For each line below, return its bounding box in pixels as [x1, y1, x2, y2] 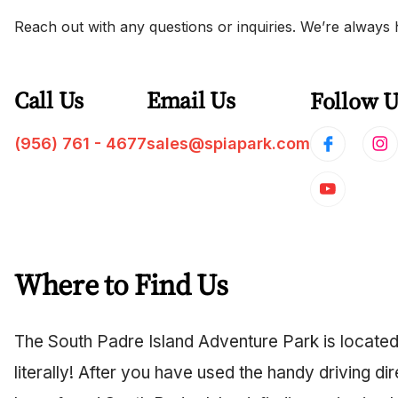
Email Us [147, 84, 235, 116]
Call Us [14, 84, 84, 116]
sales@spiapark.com [147, 134, 310, 153]
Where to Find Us [14, 265, 228, 305]
